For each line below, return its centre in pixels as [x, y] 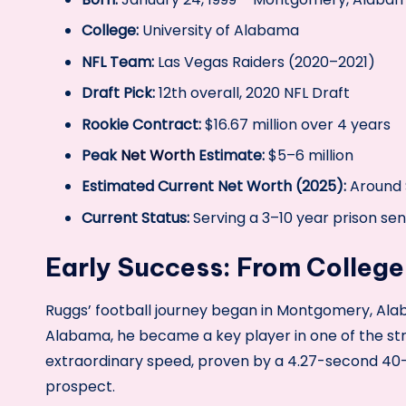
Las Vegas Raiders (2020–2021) [265, 62]
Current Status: [135, 217]
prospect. [80, 386]
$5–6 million [309, 156]
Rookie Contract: [141, 124]
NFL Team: [118, 62]
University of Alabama [219, 31]
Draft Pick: [118, 93]
